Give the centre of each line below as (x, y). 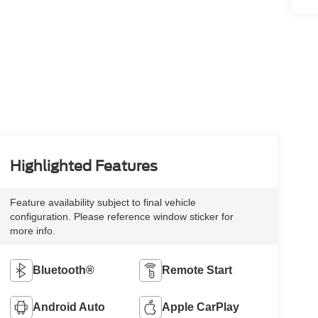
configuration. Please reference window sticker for (121, 217)
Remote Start (197, 270)
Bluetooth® (63, 270)
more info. (32, 231)
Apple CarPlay (201, 307)
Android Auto (68, 307)
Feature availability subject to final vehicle (103, 203)
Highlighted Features (83, 166)
